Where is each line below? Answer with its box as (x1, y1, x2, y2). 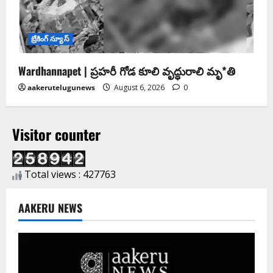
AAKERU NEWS (18, 200, 82, 216)
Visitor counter (12, 122, 101, 145)
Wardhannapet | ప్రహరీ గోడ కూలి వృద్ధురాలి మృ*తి (18, 62, 235, 79)
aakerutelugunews (27, 82, 95, 93)
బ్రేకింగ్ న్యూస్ (31, 33, 69, 44)
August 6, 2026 (112, 82, 166, 93)
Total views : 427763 (22, 168, 116, 182)
